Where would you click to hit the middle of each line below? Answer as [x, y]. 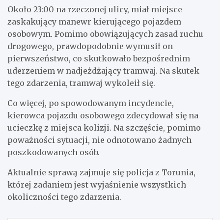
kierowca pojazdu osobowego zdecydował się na [103, 115]
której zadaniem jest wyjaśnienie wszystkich [97, 184]
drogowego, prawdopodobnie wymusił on [90, 46]
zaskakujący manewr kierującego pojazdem [94, 21]
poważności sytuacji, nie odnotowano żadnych [99, 140]
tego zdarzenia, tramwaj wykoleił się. [81, 83]
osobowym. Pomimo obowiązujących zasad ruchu [105, 34]
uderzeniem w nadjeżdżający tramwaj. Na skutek [103, 70]
